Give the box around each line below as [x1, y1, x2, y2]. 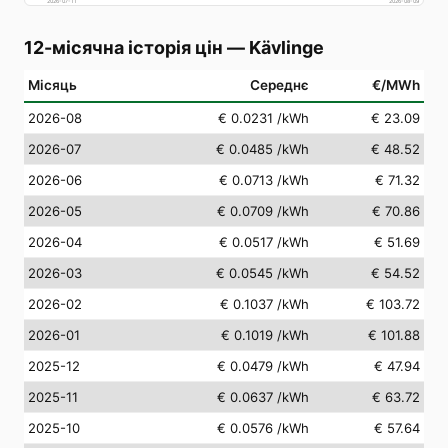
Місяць [28, 76, 77, 93]
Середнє [250, 76, 309, 93]
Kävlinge [249, 36, 324, 58]
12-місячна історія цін [24, 36, 223, 58]
